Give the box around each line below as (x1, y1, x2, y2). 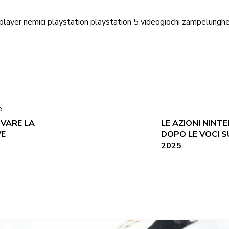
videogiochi (141, 16, 180, 28)
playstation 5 (90, 16, 139, 28)
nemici (24, 16, 45, 28)
